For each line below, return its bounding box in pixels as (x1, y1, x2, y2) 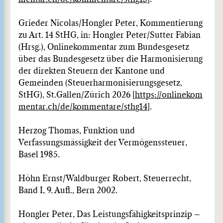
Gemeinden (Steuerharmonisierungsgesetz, (18, 79, 182, 87)
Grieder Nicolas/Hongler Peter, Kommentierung (18, 19, 203, 27)
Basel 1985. (18, 151, 60, 159)
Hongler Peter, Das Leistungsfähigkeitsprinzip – (18, 211, 200, 219)
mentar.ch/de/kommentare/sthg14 (18, 103, 147, 111)
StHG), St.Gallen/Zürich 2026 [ (18, 91, 135, 99)
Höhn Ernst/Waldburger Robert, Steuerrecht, (18, 175, 191, 183)
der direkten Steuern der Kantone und (18, 67, 165, 75)
